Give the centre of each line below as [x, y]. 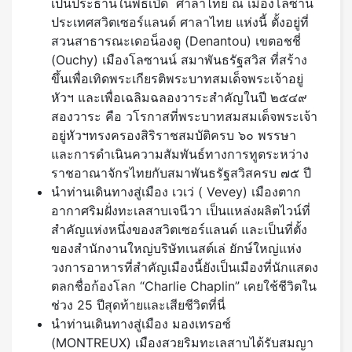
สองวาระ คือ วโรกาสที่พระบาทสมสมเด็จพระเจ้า [184, 117]
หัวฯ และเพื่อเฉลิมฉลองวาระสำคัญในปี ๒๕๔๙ [179, 98]
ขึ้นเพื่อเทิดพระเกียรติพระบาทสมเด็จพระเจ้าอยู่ [177, 79]
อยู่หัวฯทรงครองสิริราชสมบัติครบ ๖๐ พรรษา [174, 136]
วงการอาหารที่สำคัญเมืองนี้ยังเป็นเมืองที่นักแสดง [185, 268]
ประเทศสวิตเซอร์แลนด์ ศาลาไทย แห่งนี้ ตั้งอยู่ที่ [180, 22]
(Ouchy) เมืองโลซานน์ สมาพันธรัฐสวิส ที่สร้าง [179, 60]
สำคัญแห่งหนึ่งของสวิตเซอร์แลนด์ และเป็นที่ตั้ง [179, 230]
